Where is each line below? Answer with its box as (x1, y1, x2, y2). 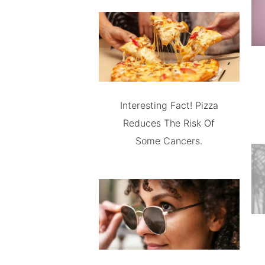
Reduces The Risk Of (123, 117, 215, 130)
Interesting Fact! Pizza (119, 99, 218, 112)
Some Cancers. (135, 135, 203, 147)
